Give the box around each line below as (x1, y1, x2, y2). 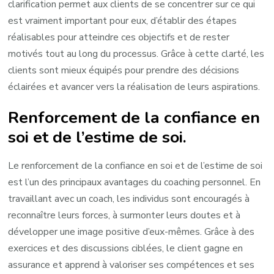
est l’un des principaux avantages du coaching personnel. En (8, 175, 261, 189)
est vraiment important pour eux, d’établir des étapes (8, 13, 237, 28)
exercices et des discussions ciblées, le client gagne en (8, 241, 243, 255)
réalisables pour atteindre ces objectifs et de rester (8, 30, 230, 44)
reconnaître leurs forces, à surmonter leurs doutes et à (8, 208, 241, 222)
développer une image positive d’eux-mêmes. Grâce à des (8, 224, 255, 239)
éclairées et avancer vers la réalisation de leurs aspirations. (8, 80, 261, 94)
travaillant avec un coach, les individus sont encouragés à (8, 191, 250, 206)
